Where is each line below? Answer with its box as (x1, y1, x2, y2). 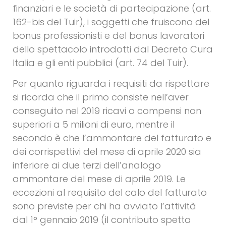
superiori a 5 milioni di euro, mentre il (13, 118, 175, 131)
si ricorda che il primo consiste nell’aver (13, 91, 189, 104)
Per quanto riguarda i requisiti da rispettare (13, 77, 209, 90)
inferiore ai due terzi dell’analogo (13, 159, 161, 172)
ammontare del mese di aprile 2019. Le (13, 173, 186, 186)
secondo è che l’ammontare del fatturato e (13, 132, 211, 145)
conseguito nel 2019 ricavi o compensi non (13, 104, 201, 118)
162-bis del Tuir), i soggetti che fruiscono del (13, 15, 209, 28)
